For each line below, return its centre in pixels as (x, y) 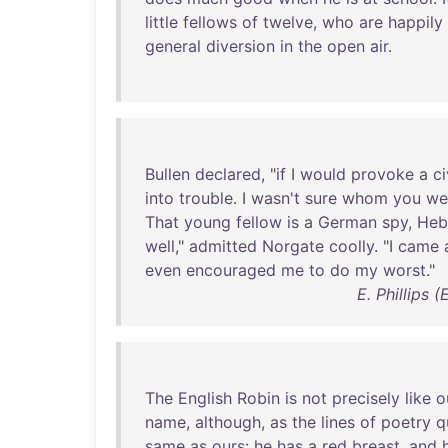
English (205, 398)
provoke (382, 174)
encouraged (231, 270)
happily (415, 22)
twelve (288, 22)
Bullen (167, 174)
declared (228, 174)
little (161, 22)
